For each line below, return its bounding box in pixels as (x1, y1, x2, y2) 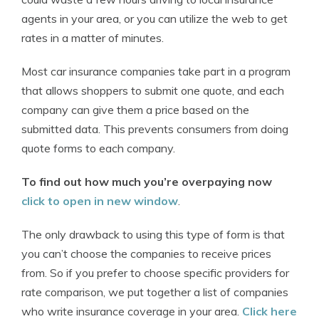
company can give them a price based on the (21, 103, 249, 117)
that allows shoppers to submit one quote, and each (21, 83, 284, 98)
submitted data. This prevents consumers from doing (21, 122, 288, 136)
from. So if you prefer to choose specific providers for (21, 266, 289, 280)
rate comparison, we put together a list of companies (21, 285, 288, 299)
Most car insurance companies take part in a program (21, 64, 291, 78)
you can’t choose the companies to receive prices (21, 246, 271, 261)
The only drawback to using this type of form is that (21, 227, 285, 241)
